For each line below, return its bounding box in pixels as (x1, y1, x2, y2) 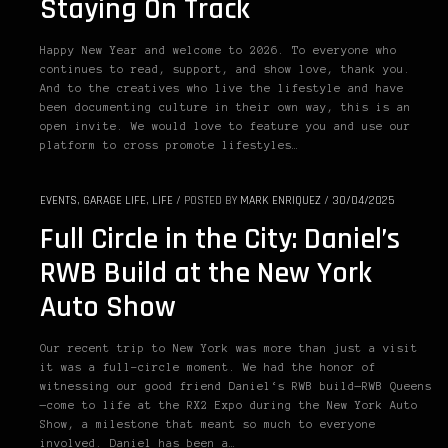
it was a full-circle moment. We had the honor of (40, 361, 376, 373)
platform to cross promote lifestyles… (40, 139, 299, 152)
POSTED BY (184, 193, 240, 208)
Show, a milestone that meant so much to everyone (40, 418, 376, 430)
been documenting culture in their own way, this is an (40, 101, 411, 114)
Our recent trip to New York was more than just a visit (40, 342, 418, 354)
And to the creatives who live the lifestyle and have (40, 82, 404, 95)
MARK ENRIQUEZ (240, 193, 321, 208)
